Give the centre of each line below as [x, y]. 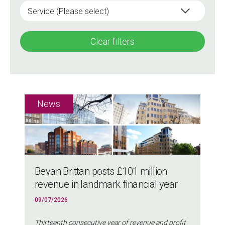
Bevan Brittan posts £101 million [101, 172]
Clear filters [113, 42]
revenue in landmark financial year [106, 185]
